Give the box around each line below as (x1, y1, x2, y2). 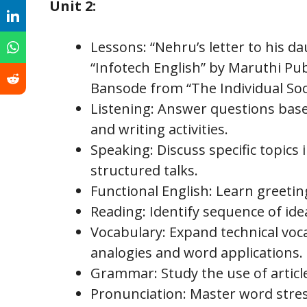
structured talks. (90, 160, 198, 180)
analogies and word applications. (90, 243, 303, 262)
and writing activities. (90, 119, 228, 138)
